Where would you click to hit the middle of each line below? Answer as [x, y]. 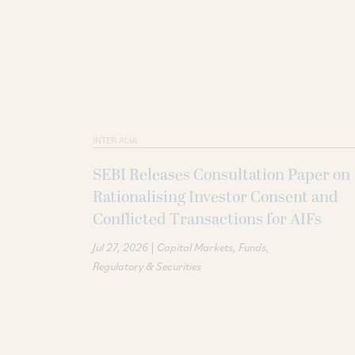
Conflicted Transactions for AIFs [207, 219]
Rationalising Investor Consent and [216, 197]
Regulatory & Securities [147, 266]
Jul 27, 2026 [120, 247]
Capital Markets [195, 247]
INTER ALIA [115, 139]
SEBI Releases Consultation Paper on [221, 175]
